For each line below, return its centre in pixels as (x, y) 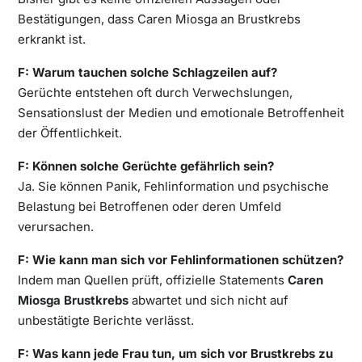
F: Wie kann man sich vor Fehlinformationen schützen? (180, 259)
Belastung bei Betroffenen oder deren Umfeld (149, 206)
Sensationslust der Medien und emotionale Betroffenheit (181, 112)
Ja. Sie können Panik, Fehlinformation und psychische (173, 186)
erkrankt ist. (51, 39)
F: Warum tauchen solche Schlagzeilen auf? (147, 72)
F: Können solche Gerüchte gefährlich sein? (145, 166)
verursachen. (55, 226)
